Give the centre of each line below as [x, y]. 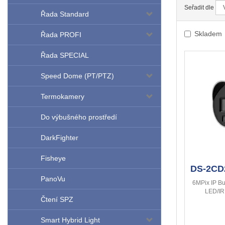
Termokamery [63, 97]
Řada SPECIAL [65, 55]
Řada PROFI [61, 35]
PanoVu [53, 179]
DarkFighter [60, 138]
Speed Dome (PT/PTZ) [77, 76]
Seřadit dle [199, 8]
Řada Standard [65, 14]
